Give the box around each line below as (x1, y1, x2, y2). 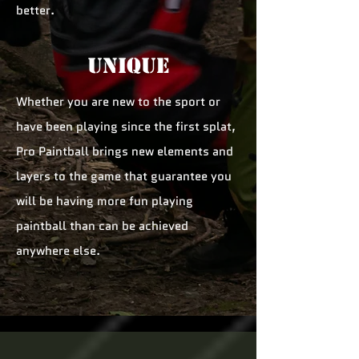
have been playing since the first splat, (16, 118, 236, 135)
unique (87, 53, 169, 79)
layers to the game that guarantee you (16, 167, 232, 185)
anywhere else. (16, 242, 100, 260)
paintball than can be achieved (16, 217, 188, 235)
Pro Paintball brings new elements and (16, 143, 233, 160)
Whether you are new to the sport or (16, 93, 220, 111)
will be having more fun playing (16, 192, 193, 210)
